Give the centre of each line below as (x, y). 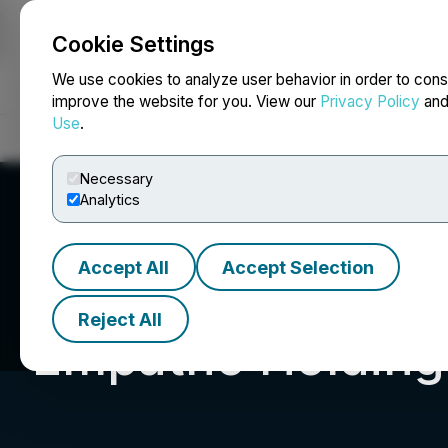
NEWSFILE (200, 57)
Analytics (110, 199)
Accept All (124, 267)
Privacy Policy (370, 101)
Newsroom (248, 137)
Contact (364, 137)
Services (169, 137)
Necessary (116, 178)
